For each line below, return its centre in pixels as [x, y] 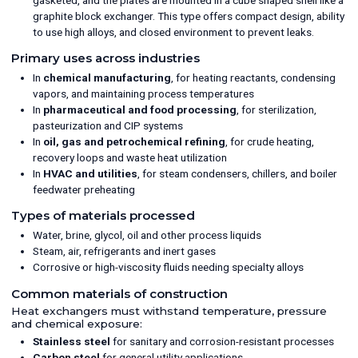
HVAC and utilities [91, 173]
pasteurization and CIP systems [108, 125]
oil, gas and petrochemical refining [135, 141]
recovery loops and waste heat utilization [130, 157]
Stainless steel [72, 342]
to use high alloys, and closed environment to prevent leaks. [174, 32]
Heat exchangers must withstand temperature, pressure [169, 311]
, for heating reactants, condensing [254, 77]
